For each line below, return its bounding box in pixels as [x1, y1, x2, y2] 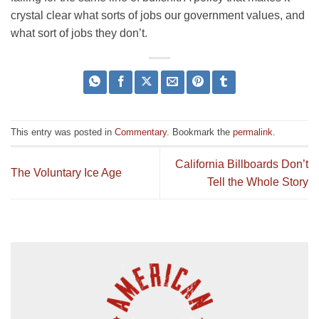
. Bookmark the [167, 127, 233, 138]
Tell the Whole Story [207, 175, 308, 188]
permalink [233, 127, 273, 138]
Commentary [115, 127, 167, 138]
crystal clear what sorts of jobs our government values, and [11, 9, 305, 21]
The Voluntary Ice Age [11, 167, 122, 179]
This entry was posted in [11, 127, 115, 138]
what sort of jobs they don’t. [11, 26, 147, 39]
